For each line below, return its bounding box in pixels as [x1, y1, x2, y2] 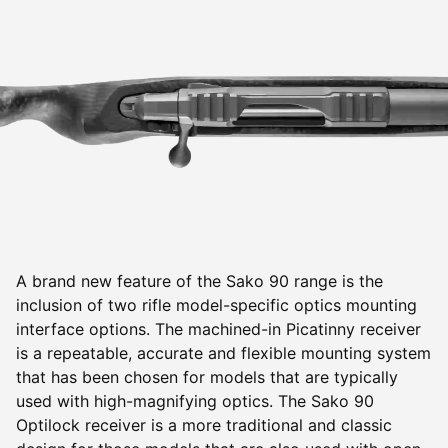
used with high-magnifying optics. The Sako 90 [16, 390, 374, 411]
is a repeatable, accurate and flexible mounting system [16, 342, 431, 363]
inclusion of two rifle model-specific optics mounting [16, 294, 417, 315]
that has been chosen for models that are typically [16, 366, 398, 387]
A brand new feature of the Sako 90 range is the [16, 270, 383, 291]
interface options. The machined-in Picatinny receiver [16, 318, 421, 339]
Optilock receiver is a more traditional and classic [16, 414, 392, 435]
